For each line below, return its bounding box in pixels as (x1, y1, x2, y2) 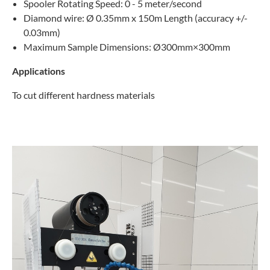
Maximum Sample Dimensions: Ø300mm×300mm (24, 40, 230, 52)
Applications (12, 64, 65, 77)
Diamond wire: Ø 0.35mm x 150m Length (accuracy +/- (24, 11, 248, 24)
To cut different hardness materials (12, 89, 155, 101)
